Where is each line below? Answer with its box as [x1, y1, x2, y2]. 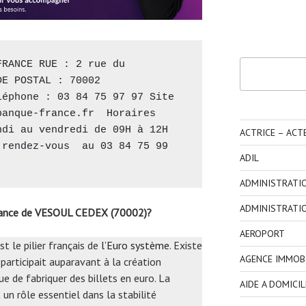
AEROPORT [239, 227, 285, 240]
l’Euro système [101, 238, 169, 253]
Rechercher [238, 58, 285, 71]
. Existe [169, 238, 202, 253]
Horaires [94, 108, 156, 120]
